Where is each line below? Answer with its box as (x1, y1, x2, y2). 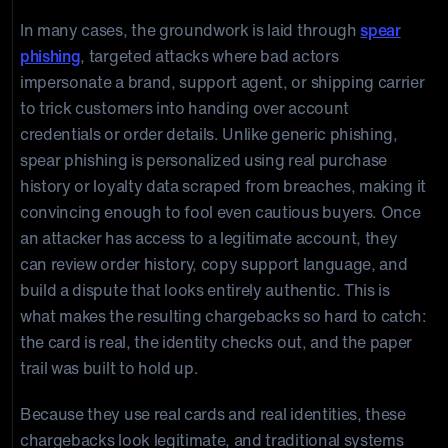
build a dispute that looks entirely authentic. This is (20, 278, 390, 302)
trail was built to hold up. (20, 356, 199, 380)
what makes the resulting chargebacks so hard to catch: (20, 304, 427, 328)
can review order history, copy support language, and (20, 252, 408, 276)
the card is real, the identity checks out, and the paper (20, 330, 413, 354)
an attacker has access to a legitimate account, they (20, 226, 398, 250)
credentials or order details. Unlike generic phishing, (20, 122, 398, 146)
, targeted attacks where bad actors (80, 44, 339, 68)
